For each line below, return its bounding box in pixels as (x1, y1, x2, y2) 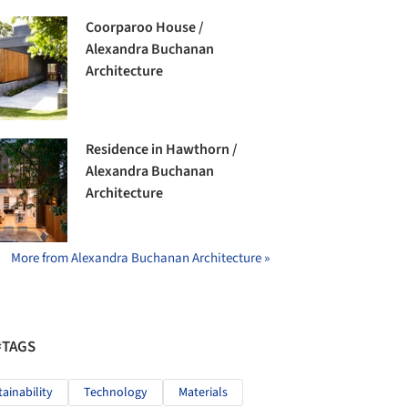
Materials (178, 383, 228, 403)
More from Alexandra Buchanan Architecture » (11, 249, 270, 269)
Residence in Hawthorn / (86, 139, 239, 160)
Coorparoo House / (86, 16, 205, 37)
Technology (84, 383, 148, 403)
